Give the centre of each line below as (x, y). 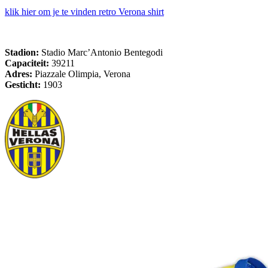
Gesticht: (23, 84)
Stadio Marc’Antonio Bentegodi (101, 52)
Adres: (20, 74)
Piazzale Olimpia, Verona (83, 74)
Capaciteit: (28, 63)
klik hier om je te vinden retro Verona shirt (84, 11)
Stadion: (22, 52)
